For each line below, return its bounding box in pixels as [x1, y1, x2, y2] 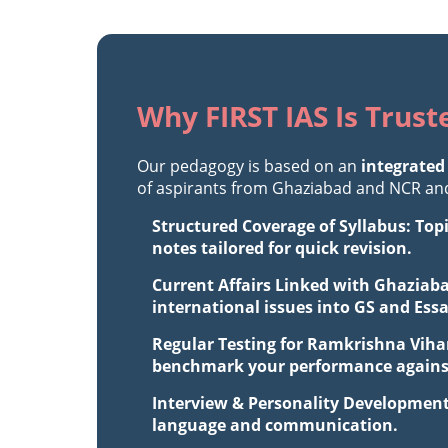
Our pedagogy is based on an [137, 154, 361, 177]
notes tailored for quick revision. [152, 236, 412, 259]
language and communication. [152, 413, 398, 436]
